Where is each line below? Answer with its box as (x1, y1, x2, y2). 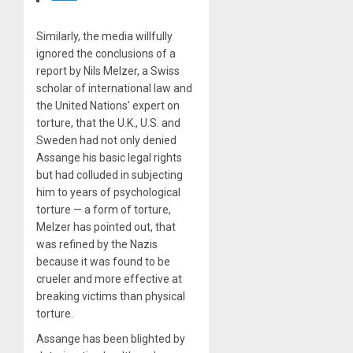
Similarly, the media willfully (36, 29, 173, 43)
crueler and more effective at (36, 272, 182, 285)
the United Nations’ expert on (36, 98, 180, 112)
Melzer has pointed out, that (36, 220, 176, 233)
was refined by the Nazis (36, 237, 158, 251)
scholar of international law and (36, 81, 192, 95)
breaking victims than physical (36, 289, 185, 303)
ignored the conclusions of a (36, 46, 176, 60)
